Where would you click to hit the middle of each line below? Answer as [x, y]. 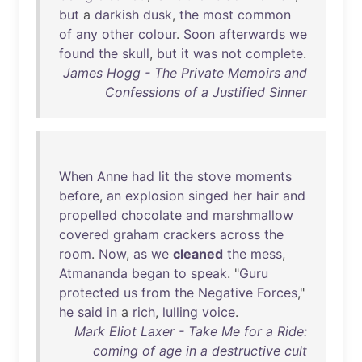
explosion [155, 196]
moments [263, 176]
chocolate [152, 215]
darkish [117, 15]
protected [89, 293]
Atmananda [93, 273]
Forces [277, 293]
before [79, 196]
